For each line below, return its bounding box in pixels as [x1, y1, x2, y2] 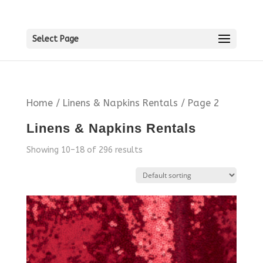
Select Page [32, 33, 79, 44]
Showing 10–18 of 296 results [26, 145, 143, 156]
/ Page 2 [177, 97, 220, 109]
